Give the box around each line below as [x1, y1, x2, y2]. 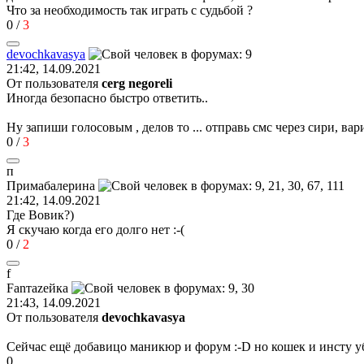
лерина [56, 178, 95, 193]
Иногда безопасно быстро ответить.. [6, 90, 208, 105]
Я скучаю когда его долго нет [6, 222, 173, 236]
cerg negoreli [102, 76, 172, 90]
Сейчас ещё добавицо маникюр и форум [6, 339, 234, 353]
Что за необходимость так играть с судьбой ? [6, 2, 253, 17]
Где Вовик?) [6, 207, 74, 222]
